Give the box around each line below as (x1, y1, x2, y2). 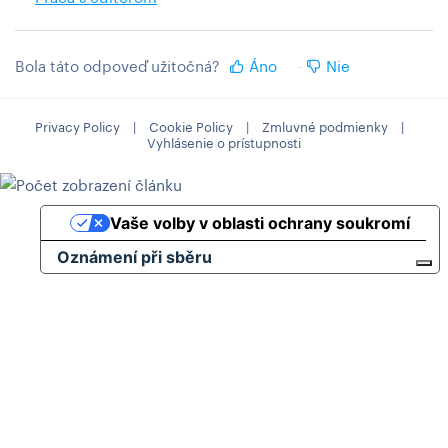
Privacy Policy (34, 118, 120, 135)
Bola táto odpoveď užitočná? (15, 56, 220, 75)
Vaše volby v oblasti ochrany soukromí (110, 212, 411, 233)
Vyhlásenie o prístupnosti (147, 134, 301, 151)
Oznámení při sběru (57, 246, 213, 267)
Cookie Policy (148, 118, 233, 135)
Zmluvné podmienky (261, 118, 388, 135)
